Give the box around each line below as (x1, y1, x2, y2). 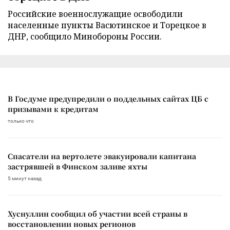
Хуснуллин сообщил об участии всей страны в (8, 208, 187, 219)
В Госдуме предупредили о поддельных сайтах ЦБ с (8, 93, 208, 104)
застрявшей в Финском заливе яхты (8, 161, 147, 171)
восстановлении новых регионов (8, 218, 136, 229)
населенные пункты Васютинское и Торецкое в (8, 19, 206, 31)
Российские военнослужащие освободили (8, 8, 183, 20)
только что (8, 118, 34, 124)
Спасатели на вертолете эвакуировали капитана (8, 150, 196, 161)
